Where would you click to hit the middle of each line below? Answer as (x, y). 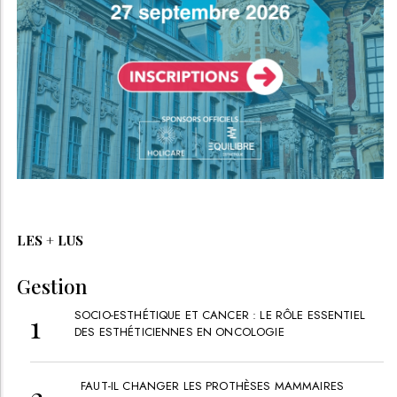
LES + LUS (50, 240)
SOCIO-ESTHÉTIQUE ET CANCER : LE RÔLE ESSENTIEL (220, 315)
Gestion (52, 286)
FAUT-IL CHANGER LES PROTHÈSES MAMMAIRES (213, 385)
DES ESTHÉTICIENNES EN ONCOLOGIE (179, 331)
